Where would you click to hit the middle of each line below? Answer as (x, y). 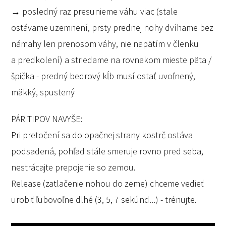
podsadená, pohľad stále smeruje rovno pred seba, (107, 151)
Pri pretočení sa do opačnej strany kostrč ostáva (102, 135)
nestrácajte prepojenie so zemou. (74, 167)
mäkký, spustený (43, 92)
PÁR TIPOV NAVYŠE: (47, 119)
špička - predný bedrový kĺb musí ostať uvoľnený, (103, 76)
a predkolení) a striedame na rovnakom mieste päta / (111, 60)
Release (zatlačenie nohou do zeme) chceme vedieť (108, 184)
